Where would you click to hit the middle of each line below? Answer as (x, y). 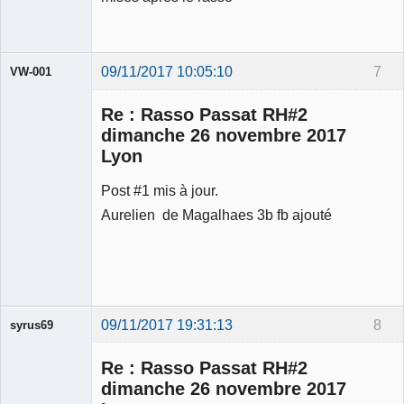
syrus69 (32, 325)
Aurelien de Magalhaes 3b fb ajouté (216, 214)
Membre (30, 343)
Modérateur (38, 188)
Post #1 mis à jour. (160, 190)
